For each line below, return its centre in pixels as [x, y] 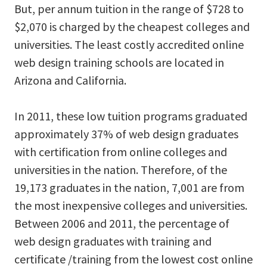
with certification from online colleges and [121, 151]
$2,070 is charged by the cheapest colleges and [132, 26]
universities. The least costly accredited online [129, 44]
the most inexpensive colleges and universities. [131, 205]
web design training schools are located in [119, 62]
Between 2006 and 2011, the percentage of [122, 223]
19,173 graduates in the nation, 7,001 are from [129, 187]
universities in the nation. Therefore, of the [121, 169]
